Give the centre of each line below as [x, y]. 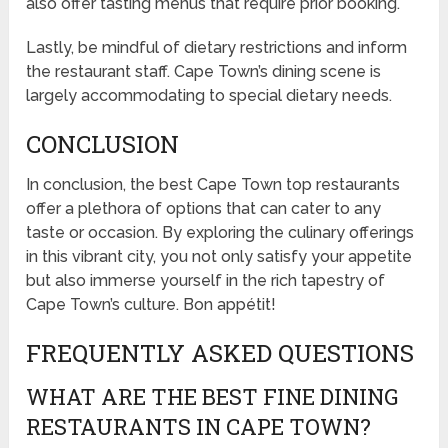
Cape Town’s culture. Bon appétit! [151, 305]
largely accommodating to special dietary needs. [209, 96]
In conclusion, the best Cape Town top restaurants [213, 185]
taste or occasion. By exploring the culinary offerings [220, 233]
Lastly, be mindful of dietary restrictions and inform [217, 48]
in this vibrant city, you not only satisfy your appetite [219, 257]
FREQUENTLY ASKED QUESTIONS [220, 353]
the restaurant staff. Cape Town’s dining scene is [204, 72]
